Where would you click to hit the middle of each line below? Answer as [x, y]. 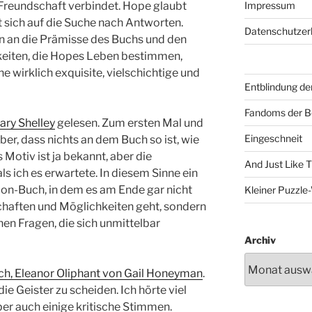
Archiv [260, 240]
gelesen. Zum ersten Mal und [129, 123]
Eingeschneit [273, 139]
